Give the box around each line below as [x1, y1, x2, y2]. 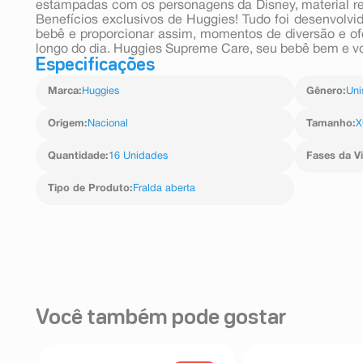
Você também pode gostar [36, 308, 287, 328]
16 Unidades [109, 151, 168, 161]
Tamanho [305, 118, 352, 129]
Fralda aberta [133, 183, 195, 194]
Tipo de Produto [48, 183, 130, 194]
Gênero [305, 86, 343, 96]
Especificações [36, 57, 155, 74]
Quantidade [48, 151, 105, 161]
